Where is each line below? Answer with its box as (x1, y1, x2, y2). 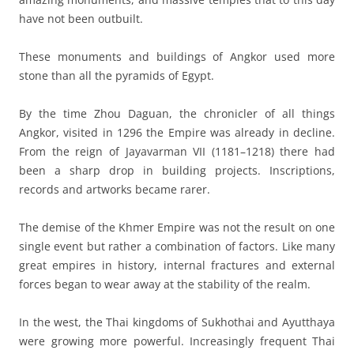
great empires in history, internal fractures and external (19, 257, 335, 273)
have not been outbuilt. (19, 10, 143, 26)
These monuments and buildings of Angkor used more (19, 48, 335, 64)
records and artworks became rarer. (19, 181, 210, 197)
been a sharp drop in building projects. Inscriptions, (19, 162, 335, 178)
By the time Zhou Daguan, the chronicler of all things (19, 105, 335, 121)
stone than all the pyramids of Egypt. (19, 67, 214, 83)
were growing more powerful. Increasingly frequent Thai (19, 333, 335, 348)
